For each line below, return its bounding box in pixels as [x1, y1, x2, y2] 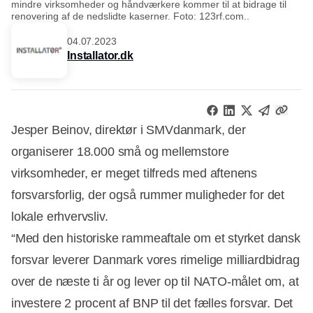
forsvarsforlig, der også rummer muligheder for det [11, 187, 285, 202]
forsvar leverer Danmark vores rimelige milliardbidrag [11, 252, 300, 267]
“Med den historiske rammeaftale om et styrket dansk [11, 231, 300, 245]
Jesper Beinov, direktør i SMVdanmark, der [11, 122, 246, 137]
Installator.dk [67, 50, 133, 62]
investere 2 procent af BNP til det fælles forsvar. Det [11, 296, 293, 310]
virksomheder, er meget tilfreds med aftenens [11, 166, 258, 180]
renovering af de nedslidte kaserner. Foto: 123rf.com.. [11, 10, 249, 22]
